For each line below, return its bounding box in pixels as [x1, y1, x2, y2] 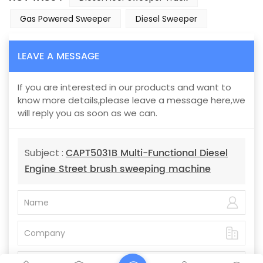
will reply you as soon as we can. [18, 107, 157, 120]
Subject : [25, 146, 66, 160]
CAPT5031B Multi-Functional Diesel [66, 146, 228, 161]
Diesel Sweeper [136, 12, 197, 25]
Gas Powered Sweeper [20, 12, 111, 25]
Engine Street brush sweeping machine [25, 161, 211, 177]
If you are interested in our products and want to [18, 81, 231, 94]
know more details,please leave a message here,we [18, 94, 245, 107]
